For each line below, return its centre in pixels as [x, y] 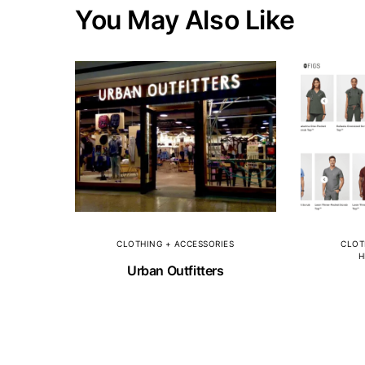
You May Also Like [185, 20]
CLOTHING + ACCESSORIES [176, 243]
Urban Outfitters [176, 270]
